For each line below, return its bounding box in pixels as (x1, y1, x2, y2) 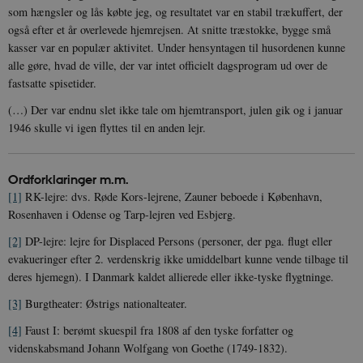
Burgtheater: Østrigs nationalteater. (22, 295, 187, 311)
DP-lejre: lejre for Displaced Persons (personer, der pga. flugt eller (22, 233, 332, 249)
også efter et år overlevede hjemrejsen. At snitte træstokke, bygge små (8, 21, 331, 37)
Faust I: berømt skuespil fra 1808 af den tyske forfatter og (22, 322, 293, 338)
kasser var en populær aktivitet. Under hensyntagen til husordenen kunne (8, 39, 345, 55)
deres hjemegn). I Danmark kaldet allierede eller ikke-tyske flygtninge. (8, 268, 338, 284)
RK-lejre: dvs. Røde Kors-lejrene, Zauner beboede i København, (22, 188, 322, 204)
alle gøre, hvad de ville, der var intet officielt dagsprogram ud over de (8, 57, 327, 73)
